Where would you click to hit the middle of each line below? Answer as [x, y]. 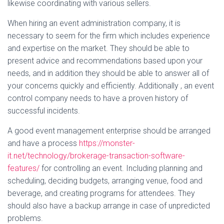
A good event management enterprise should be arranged [109, 131]
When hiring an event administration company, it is [94, 23]
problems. [25, 218]
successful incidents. [44, 111]
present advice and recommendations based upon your [105, 61]
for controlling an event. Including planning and [121, 168]
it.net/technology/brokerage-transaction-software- [96, 156]
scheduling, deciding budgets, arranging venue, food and [105, 181]
